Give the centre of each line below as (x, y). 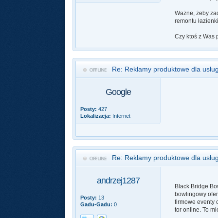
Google (118, 92)
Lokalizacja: (96, 116)
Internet (121, 116)
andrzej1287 (118, 181)
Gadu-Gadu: (97, 204)
